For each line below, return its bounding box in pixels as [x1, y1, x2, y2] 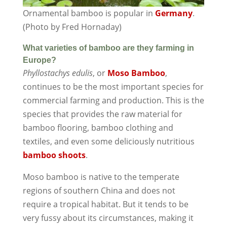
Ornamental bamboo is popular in [22, 7, 155, 19]
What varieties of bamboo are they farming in [22, 43, 194, 52]
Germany [155, 7, 193, 19]
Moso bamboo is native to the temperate [22, 171, 179, 182]
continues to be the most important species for [22, 81, 204, 92]
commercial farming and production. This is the [22, 94, 204, 106]
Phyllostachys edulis [22, 67, 93, 79]
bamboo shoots [22, 149, 86, 161]
